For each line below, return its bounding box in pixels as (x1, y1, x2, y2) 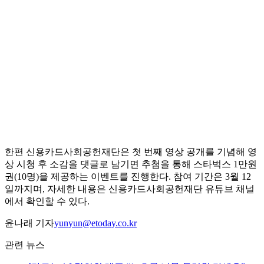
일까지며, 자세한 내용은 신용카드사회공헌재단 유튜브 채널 (5, 184, 255, 194)
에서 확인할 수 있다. (5, 196, 90, 207)
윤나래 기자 (5, 218, 54, 229)
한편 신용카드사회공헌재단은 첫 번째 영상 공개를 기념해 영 (5, 147, 257, 157)
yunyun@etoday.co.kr (54, 218, 137, 229)
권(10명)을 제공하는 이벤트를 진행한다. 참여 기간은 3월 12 (5, 171, 251, 182)
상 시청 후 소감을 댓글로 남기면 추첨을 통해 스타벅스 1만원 (5, 159, 257, 170)
